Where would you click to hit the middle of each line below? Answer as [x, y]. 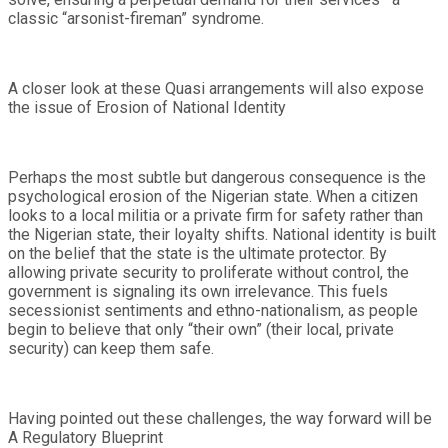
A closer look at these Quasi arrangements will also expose [216, 88]
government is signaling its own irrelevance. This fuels [198, 291]
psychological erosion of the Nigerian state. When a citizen [213, 196]
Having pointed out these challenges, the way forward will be [220, 418]
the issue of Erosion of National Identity [147, 107]
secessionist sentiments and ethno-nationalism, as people [213, 310]
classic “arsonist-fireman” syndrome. [136, 18]
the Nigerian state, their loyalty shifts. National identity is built [222, 234]
